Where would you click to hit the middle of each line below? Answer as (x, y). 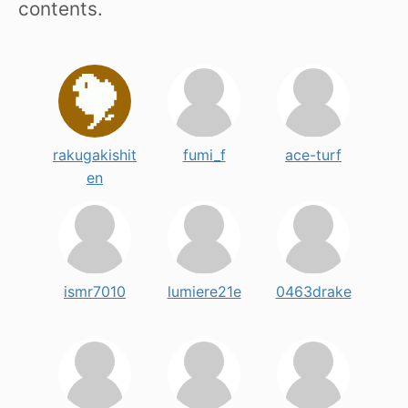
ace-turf (313, 155)
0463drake (313, 292)
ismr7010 (95, 292)
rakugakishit (95, 155)
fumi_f (204, 155)
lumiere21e (204, 292)
